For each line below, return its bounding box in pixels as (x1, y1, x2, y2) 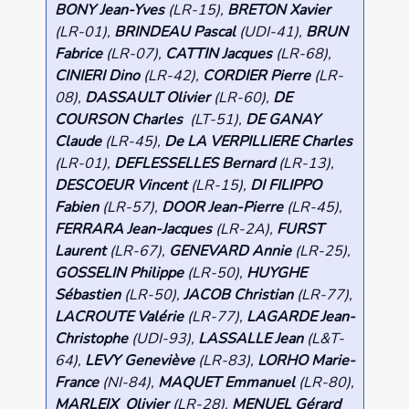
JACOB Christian (183, 285, 293, 306)
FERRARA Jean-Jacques (54, 219, 212, 240)
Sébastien (54, 285, 121, 306)
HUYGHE (246, 263, 307, 284)
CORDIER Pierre (202, 66, 314, 87)
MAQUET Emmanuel (157, 372, 295, 393)
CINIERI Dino (54, 66, 140, 87)
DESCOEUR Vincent (54, 175, 187, 196)
